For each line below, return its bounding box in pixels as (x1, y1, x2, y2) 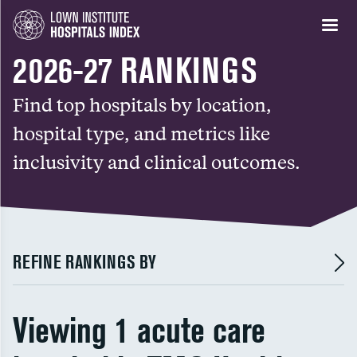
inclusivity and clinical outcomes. (13, 150, 300, 173)
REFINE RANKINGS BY (13, 251, 156, 273)
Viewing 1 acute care (13, 310, 265, 351)
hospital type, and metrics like (13, 121, 270, 144)
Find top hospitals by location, (13, 92, 272, 116)
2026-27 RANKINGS (13, 50, 257, 91)
